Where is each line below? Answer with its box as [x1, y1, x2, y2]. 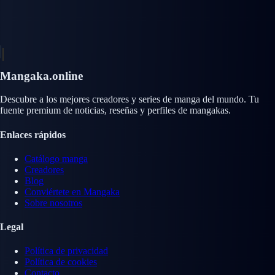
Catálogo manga [25, 153, 88, 164]
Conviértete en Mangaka [25, 186, 120, 197]
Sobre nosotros [25, 197, 82, 208]
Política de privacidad [25, 246, 108, 257]
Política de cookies [25, 257, 97, 268]
